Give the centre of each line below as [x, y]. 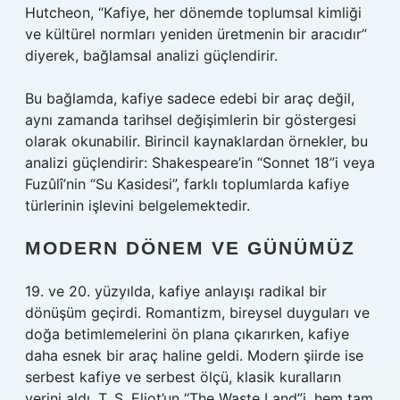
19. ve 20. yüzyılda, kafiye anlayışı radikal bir [176, 291]
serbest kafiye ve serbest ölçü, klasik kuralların [183, 377]
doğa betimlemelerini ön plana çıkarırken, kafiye [187, 334]
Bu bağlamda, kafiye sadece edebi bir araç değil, [190, 98]
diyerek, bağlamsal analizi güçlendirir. [151, 55]
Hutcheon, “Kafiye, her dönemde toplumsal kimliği [193, 12]
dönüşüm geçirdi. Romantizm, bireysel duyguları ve [197, 312]
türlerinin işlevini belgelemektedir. [137, 205]
